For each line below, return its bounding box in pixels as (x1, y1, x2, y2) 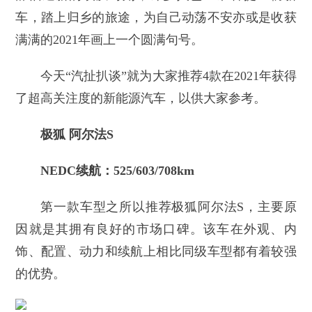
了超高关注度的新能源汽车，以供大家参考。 (15, 91, 267, 106)
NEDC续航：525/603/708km (40, 164, 195, 178)
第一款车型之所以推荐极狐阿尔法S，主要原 (40, 200, 297, 214)
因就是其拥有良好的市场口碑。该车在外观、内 (15, 222, 297, 237)
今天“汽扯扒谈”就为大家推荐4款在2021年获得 (40, 69, 297, 84)
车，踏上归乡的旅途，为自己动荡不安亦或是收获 (15, 10, 297, 25)
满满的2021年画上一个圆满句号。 (15, 33, 204, 47)
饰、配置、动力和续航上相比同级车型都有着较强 (15, 244, 297, 259)
